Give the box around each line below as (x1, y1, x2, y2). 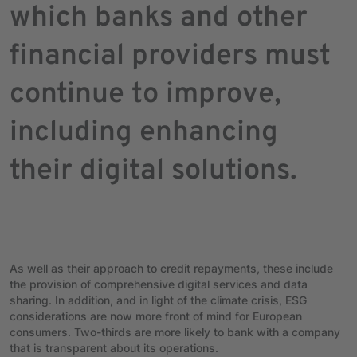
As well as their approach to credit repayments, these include (10, 261, 333, 275)
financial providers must (10, 37, 331, 75)
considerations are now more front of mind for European (10, 308, 302, 323)
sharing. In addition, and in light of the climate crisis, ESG (10, 292, 307, 307)
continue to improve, (10, 76, 281, 113)
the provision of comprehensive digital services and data (10, 277, 308, 291)
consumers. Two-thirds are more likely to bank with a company (10, 324, 340, 339)
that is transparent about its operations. (10, 340, 218, 355)
